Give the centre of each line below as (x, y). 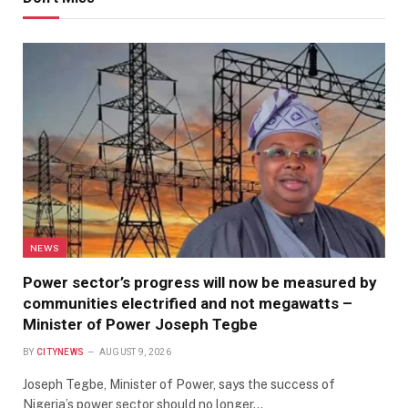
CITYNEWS (60, 352)
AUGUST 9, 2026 (135, 352)
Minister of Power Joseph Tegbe (140, 325)
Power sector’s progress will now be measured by (200, 283)
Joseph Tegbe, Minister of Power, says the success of (179, 385)
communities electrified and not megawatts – (188, 304)
